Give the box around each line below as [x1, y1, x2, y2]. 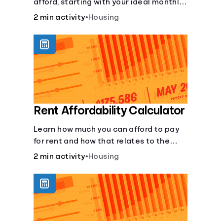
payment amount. [34, 10, 102, 18]
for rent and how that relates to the [34, 137, 170, 145]
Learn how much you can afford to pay [34, 125, 179, 133]
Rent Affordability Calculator [34, 105, 185, 116]
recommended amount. [34, 149, 124, 157]
